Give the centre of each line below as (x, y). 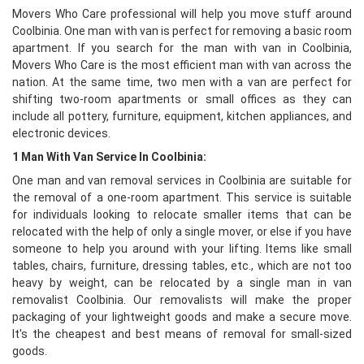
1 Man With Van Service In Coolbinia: (109, 157)
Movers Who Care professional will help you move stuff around (182, 14)
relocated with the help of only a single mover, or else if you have (182, 232)
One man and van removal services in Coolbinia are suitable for (182, 180)
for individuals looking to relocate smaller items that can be (182, 214)
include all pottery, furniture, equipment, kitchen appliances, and (182, 116)
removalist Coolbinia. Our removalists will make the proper (182, 300)
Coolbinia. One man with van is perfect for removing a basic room (182, 31)
